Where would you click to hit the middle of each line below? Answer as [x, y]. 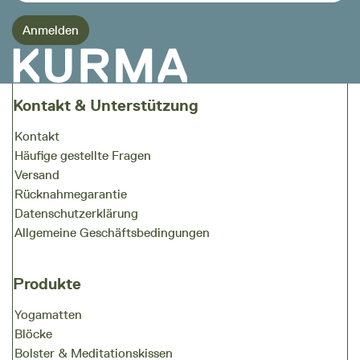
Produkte [47, 284]
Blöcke [33, 334]
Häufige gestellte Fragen [82, 156]
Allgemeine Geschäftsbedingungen [112, 233]
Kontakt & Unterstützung [106, 106]
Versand [37, 175]
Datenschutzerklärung [76, 214]
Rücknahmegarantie [70, 194]
